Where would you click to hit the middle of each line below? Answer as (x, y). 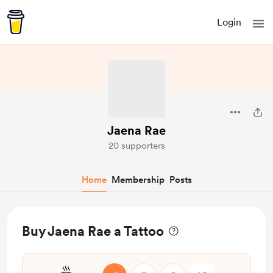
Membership (138, 180)
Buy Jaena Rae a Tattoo (93, 231)
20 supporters (136, 146)
